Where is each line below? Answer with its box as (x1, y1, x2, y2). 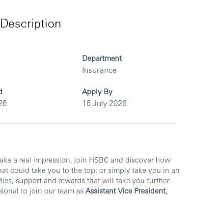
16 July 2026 (82, 98, 127, 109)
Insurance (82, 64, 117, 75)
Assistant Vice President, (85, 186, 167, 195)
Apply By (82, 86, 113, 96)
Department (82, 53, 122, 63)
